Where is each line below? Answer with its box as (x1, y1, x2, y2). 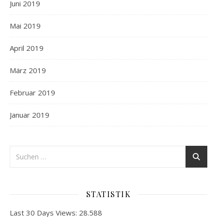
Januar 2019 (10, 110, 49, 120)
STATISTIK (86, 189, 131, 200)
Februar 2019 (10, 88, 55, 98)
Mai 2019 (10, 21, 41, 31)
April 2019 (10, 43, 44, 53)
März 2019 (10, 65, 46, 76)
